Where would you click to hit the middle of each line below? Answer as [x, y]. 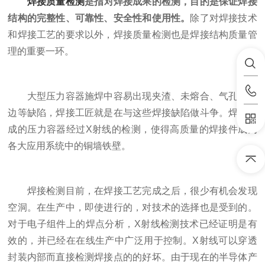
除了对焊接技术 [224, 18]
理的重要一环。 [41, 51]
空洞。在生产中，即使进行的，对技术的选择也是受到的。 [132, 207]
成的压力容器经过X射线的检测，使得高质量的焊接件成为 [132, 129]
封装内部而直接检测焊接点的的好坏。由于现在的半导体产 [132, 257]
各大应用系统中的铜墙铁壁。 [70, 146]
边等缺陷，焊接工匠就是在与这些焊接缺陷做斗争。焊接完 [132, 113]
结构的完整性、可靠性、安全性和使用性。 [99, 18]
